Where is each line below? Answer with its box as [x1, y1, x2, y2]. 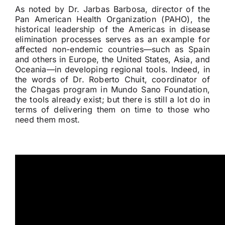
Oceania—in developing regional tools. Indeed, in [15, 64, 210, 75]
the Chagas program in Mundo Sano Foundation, [15, 84, 210, 95]
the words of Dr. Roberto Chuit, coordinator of [15, 74, 210, 85]
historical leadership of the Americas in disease [15, 24, 210, 35]
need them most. [15, 115, 80, 125]
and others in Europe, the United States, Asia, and [15, 54, 210, 65]
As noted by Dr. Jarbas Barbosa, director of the [15, 4, 210, 15]
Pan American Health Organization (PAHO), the [15, 14, 210, 25]
